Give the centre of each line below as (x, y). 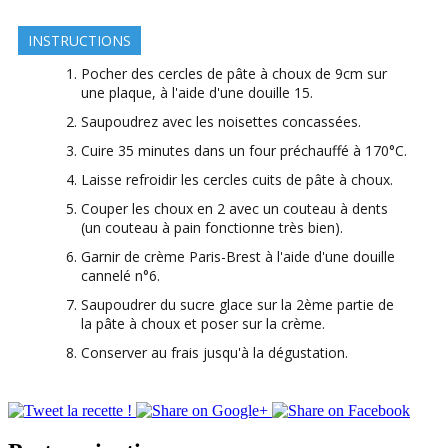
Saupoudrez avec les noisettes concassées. (221, 121)
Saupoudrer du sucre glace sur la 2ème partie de (237, 304)
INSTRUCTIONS (79, 40)
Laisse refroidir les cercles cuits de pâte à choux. (237, 179)
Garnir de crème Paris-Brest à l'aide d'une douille (238, 256)
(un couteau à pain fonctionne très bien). (212, 227)
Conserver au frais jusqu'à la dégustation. (214, 352)
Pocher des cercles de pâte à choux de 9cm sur (234, 73)
